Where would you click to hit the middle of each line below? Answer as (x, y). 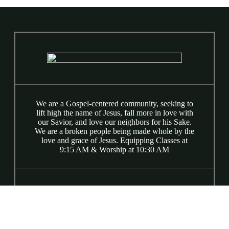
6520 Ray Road (114, 215)
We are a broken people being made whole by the (114, 131)
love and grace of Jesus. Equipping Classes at (114, 140)
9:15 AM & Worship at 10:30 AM (114, 149)
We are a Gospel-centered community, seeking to (114, 103)
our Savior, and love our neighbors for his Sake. (114, 122)
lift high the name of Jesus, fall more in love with (114, 112)
